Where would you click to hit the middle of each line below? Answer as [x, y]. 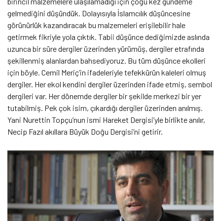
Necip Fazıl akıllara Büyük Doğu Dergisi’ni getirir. [85, 132]
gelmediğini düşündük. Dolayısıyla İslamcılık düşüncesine [99, 13]
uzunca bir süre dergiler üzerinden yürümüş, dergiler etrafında [106, 49]
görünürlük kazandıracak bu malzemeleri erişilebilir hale [96, 25]
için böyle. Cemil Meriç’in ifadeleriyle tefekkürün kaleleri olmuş [107, 73]
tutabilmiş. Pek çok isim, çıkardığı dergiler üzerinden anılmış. [105, 108]
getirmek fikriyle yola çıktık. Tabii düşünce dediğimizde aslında [109, 37]
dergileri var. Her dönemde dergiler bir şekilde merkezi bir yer [104, 96]
